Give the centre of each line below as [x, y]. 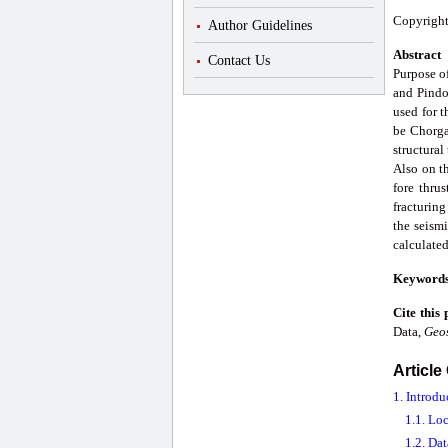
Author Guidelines [260, 25]
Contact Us [239, 60]
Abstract [417, 55]
